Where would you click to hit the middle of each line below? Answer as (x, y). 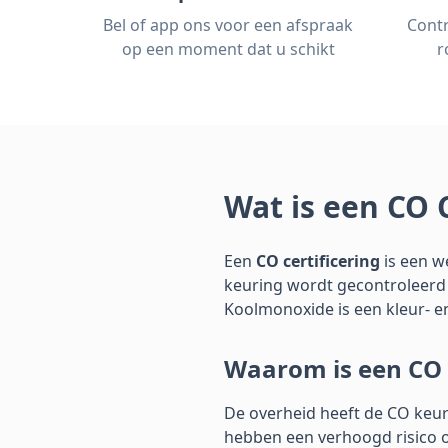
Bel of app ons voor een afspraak (228, 25)
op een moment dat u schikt (228, 49)
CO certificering (318, 261)
